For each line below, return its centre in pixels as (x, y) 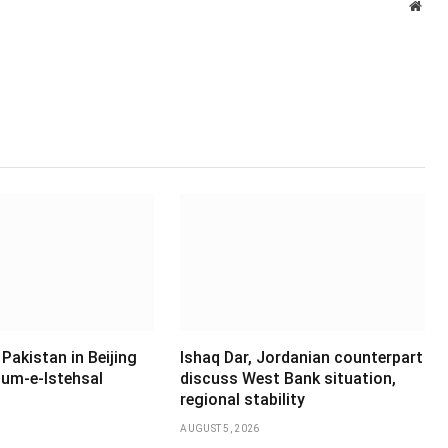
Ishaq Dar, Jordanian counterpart (302, 358)
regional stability (243, 400)
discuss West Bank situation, (288, 379)
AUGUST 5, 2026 (220, 429)
